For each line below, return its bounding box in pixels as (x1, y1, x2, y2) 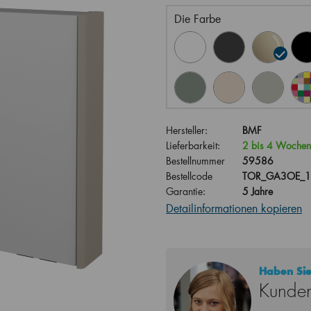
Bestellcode (166, 169, 212, 183)
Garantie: (166, 185, 205, 198)
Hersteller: (166, 124, 208, 137)
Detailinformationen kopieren (166, 201, 302, 215)
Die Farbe (174, 11, 221, 26)
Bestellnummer (166, 154, 225, 167)
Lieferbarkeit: (166, 139, 220, 152)
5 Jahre (242, 185, 273, 198)
